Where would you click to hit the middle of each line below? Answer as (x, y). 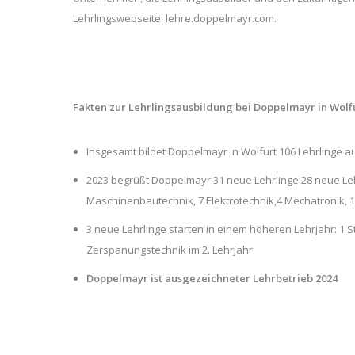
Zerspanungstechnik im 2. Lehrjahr (169, 250)
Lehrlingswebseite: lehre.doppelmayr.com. (175, 19)
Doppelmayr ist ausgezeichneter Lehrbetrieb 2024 (212, 279)
